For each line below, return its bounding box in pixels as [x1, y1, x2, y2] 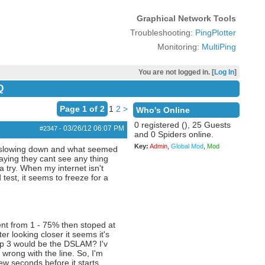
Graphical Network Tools [136, 14, 236, 23]
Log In [214, 68, 234, 76]
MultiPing [201, 42, 236, 51]
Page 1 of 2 [59, 104, 105, 114]
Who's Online [135, 105, 190, 115]
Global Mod [170, 143, 203, 150]
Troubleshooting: [130, 28, 195, 37]
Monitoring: [157, 42, 202, 51]
